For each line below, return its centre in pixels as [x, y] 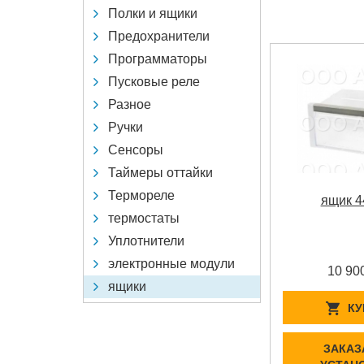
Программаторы [158, 58]
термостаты [144, 218]
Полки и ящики [153, 13]
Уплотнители [146, 240]
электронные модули [171, 263]
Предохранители [159, 36]
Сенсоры [136, 149]
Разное [130, 104]
